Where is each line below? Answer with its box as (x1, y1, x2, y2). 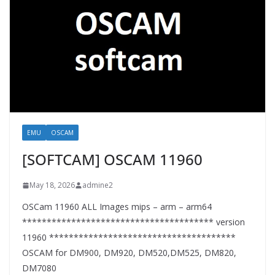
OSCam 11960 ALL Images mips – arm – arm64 (22, 201, 212, 213)
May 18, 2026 (29, 180, 75, 191)
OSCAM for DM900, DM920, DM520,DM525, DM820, (22, 247, 236, 259)
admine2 (82, 180, 113, 191)
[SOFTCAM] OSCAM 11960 (22, 149, 203, 170)
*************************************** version (22, 216, 245, 228)
